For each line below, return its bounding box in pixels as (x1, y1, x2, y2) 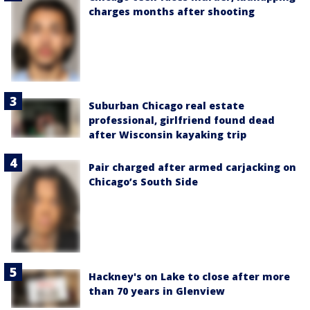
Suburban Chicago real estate (89, 99, 244, 113)
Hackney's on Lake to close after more (89, 269, 290, 283)
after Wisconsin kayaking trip (89, 128, 246, 142)
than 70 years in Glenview (89, 284, 225, 298)
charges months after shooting (89, 5, 255, 19)
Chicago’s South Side (89, 175, 198, 189)
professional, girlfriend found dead (89, 113, 275, 127)
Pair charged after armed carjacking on (89, 161, 296, 174)
